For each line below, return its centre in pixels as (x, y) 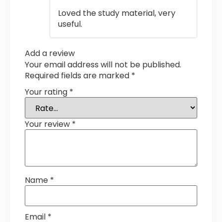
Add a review (50, 53)
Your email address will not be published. (103, 65)
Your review (48, 124)
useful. (70, 24)
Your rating (47, 92)
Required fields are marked (78, 76)
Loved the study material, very (117, 13)
